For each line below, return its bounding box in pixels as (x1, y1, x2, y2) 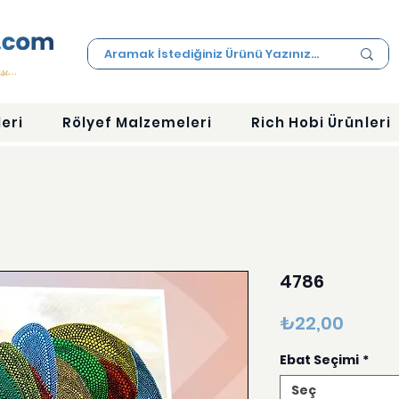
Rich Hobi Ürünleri (250, 113, 391, 133)
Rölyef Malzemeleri (61, 113, 213, 133)
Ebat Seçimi (280, 351, 359, 370)
